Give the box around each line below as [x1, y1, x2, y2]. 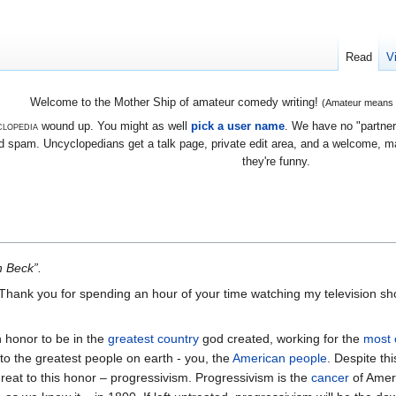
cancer [311, 369, 349, 385]
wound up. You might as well [37, 118, 191, 133]
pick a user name [190, 118, 285, 133]
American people [232, 350, 327, 365]
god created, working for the [199, 331, 363, 346]
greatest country [108, 331, 199, 346]
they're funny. [242, 154, 310, 168]
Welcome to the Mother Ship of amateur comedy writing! [29, 95, 322, 110]
